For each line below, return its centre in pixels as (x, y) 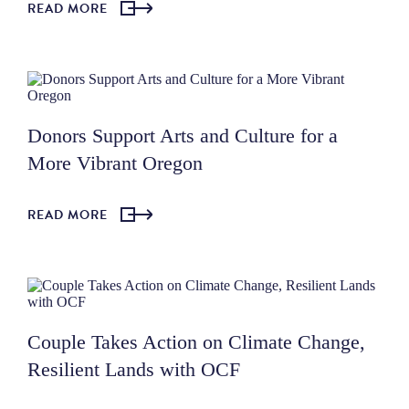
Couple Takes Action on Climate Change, (196, 341)
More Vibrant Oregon (115, 163)
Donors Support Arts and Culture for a (183, 135)
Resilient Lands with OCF (134, 369)
